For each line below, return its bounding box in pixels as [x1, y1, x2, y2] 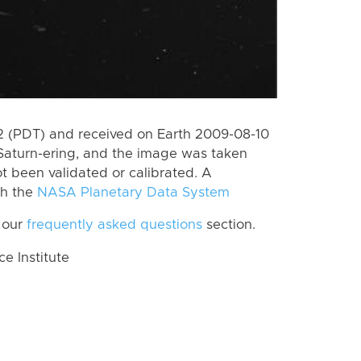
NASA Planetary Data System [37, 185, 230, 199]
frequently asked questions [27, 218, 202, 232]
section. [202, 218, 255, 232]
